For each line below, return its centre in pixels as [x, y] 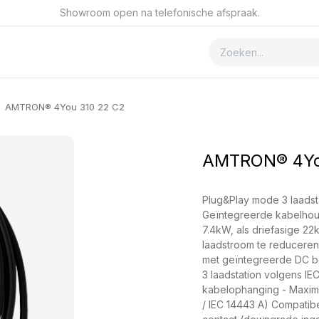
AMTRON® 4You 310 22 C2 [64, 107]
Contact [85, 52]
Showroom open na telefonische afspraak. [159, 13]
